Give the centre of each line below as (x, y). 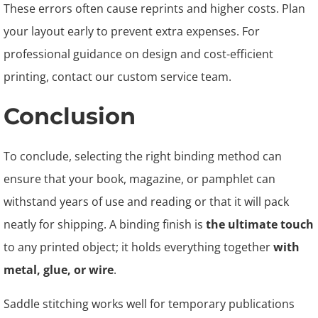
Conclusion (70, 116)
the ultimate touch (258, 224)
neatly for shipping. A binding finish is (103, 224)
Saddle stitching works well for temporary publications (149, 304)
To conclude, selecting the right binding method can (143, 156)
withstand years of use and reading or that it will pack (146, 202)
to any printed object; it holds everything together (138, 247)
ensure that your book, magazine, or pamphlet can (139, 179)
